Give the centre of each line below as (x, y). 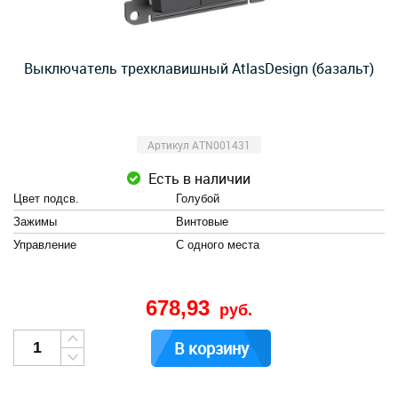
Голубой (198, 199)
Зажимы (35, 222)
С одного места (218, 245)
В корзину (211, 348)
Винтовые (202, 222)
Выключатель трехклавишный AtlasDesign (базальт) (199, 68)
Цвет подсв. (46, 199)
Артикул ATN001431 (199, 145)
